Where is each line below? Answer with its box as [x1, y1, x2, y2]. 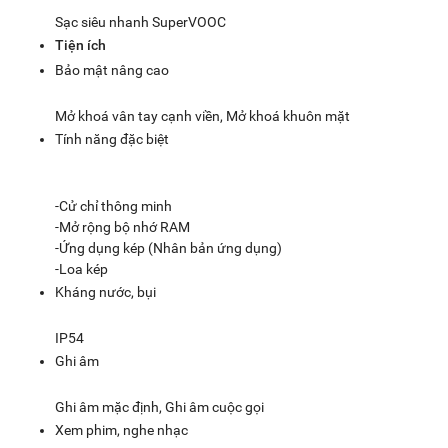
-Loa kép [55, 261, 108, 277]
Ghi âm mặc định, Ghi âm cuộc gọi [55, 399, 264, 415]
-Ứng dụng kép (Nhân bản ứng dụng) [55, 240, 282, 256]
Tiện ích [55, 37, 106, 53]
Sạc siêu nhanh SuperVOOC [55, 14, 226, 30]
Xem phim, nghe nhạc [55, 422, 188, 438]
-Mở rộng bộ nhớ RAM [55, 219, 190, 235]
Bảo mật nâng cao [55, 62, 169, 78]
